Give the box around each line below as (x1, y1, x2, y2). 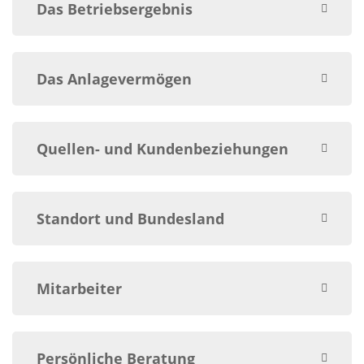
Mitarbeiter (37, 278, 122, 298)
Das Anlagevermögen (37, 68, 192, 89)
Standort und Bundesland (37, 208, 224, 228)
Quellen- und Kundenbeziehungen (37, 138, 288, 158)
